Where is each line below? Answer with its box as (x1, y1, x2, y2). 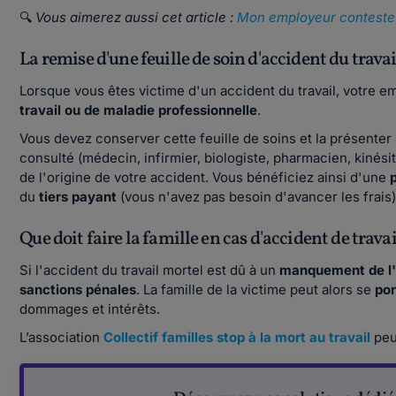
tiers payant (39, 188, 118, 205)
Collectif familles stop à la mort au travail (103, 329, 371, 346)
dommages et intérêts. (19, 301, 164, 317)
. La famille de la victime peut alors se (136, 281, 376, 298)
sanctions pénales (19, 281, 137, 298)
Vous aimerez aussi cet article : (35, 9, 234, 26)
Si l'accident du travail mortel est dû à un (19, 262, 280, 278)
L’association (19, 329, 104, 346)
